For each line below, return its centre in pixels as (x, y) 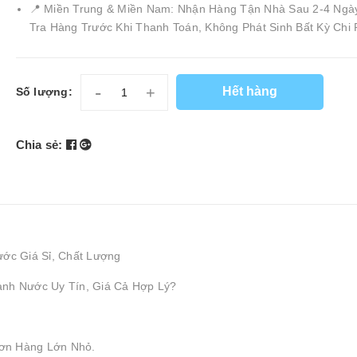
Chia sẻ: (39, 144)
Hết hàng (249, 92)
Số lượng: (44, 91)
